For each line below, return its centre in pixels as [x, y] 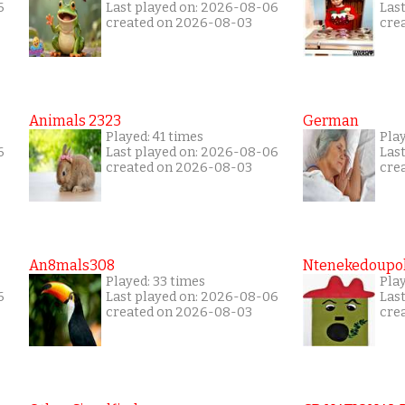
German [331, 121]
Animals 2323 [75, 121]
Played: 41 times [155, 137]
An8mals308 [72, 266]
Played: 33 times [155, 282]
